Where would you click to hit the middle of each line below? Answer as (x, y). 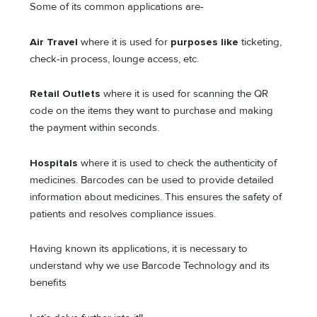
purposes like (205, 42)
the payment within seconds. (95, 128)
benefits (50, 283)
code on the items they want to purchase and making (152, 111)
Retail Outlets (67, 94)
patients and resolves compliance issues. (123, 214)
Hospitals (56, 163)
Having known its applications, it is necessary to (139, 249)
